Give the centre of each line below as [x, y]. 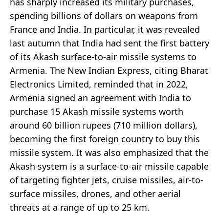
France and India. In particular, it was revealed [105, 29]
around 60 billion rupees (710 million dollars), [104, 125]
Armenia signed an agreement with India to [100, 98]
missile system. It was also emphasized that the [109, 152]
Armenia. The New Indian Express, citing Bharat [109, 70]
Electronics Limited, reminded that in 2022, [99, 84]
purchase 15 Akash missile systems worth [97, 111]
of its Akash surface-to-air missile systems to [103, 56]
